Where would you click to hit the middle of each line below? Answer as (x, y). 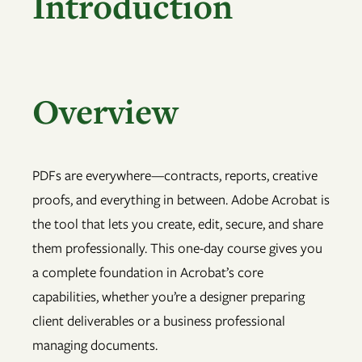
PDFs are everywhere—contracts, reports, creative (175, 176)
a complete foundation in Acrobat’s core (148, 273)
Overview (105, 111)
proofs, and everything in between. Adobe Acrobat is (181, 200)
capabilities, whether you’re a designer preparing (168, 297)
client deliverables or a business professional (159, 321)
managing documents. (95, 345)
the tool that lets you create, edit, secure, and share (178, 224)
